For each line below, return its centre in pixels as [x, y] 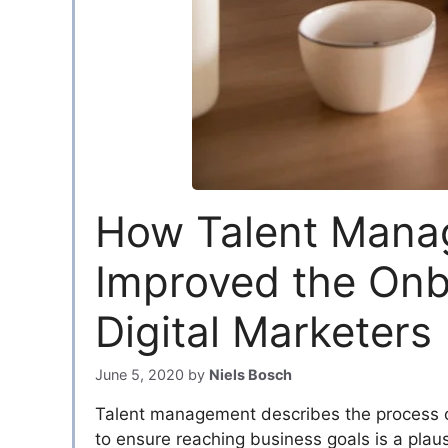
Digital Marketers [263, 331]
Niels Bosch [250, 375]
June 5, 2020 [139, 375]
